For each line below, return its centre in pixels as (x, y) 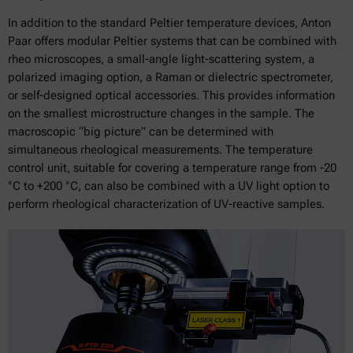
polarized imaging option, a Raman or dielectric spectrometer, (171, 77)
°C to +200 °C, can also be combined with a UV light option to (169, 186)
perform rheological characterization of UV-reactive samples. (166, 204)
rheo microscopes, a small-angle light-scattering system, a (161, 59)
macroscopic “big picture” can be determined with (141, 131)
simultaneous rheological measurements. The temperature (160, 149)
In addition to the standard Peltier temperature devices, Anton (169, 22)
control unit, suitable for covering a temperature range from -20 (172, 167)
